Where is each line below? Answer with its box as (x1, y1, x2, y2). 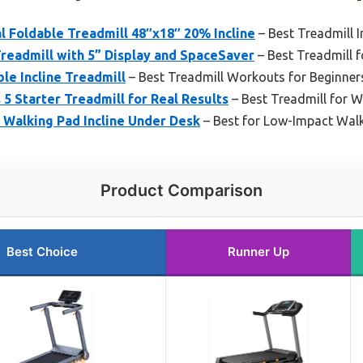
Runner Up (227, 243, 289, 259)
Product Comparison (100, 180, 263, 200)
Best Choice (6, 243, 78, 259)
